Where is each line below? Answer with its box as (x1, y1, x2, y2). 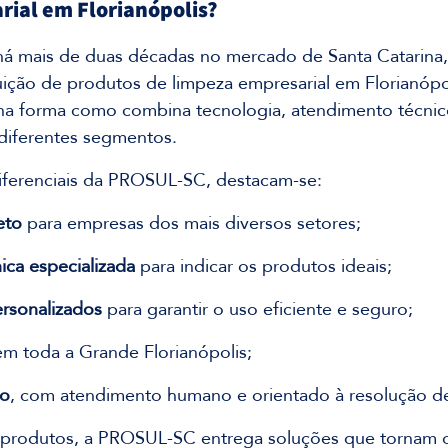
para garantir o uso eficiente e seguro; (102, 292, 413, 326)
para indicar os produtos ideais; (135, 249, 392, 283)
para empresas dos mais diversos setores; (22, 206, 361, 240)
